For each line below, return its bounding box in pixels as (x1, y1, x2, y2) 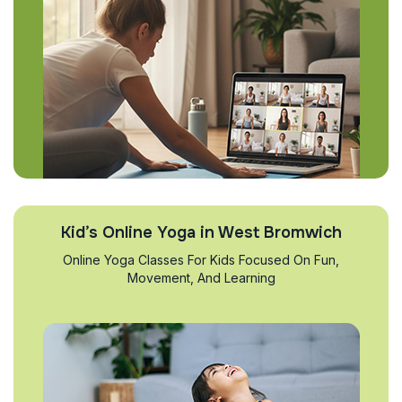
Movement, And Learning (127, 270, 275, 285)
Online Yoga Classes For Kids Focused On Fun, (63, 252, 339, 267)
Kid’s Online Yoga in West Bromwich (60, 223, 342, 242)
